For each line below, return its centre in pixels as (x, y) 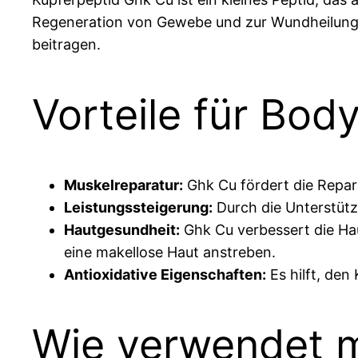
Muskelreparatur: (123, 185)
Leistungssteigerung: (138, 207)
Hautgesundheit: (122, 229)
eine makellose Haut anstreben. (170, 252)
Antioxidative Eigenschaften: (165, 274)
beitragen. (66, 44)
